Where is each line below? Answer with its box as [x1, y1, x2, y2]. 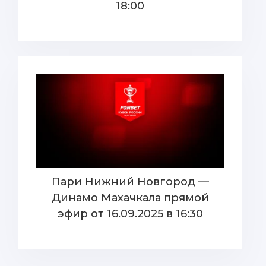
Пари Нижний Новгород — [51, 175, 209, 188]
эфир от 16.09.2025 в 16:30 [57, 207, 203, 220]
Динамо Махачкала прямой [51, 191, 209, 204]
